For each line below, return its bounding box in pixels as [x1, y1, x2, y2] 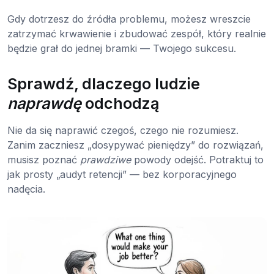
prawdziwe [80, 154, 131, 166]
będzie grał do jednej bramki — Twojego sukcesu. [7, 42, 236, 55]
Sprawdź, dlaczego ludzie [7, 75, 200, 94]
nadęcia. [7, 183, 45, 196]
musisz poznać [7, 154, 80, 166]
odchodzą [81, 94, 159, 113]
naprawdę [7, 94, 81, 113]
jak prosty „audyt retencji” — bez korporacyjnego [7, 168, 237, 181]
